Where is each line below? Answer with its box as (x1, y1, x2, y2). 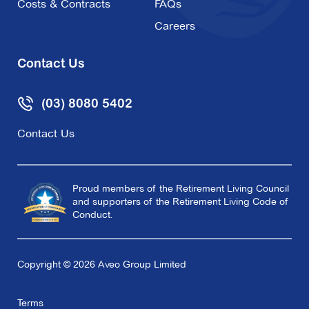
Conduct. (72, 208, 112, 221)
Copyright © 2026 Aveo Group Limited (17, 258, 186, 271)
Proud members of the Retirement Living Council (72, 182, 289, 195)
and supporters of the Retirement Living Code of (72, 195, 288, 208)
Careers (154, 19, 195, 33)
